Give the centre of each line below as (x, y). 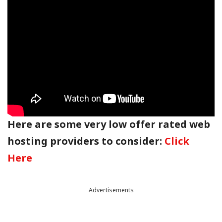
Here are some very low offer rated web (109, 125)
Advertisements (111, 191)
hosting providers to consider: (86, 142)
